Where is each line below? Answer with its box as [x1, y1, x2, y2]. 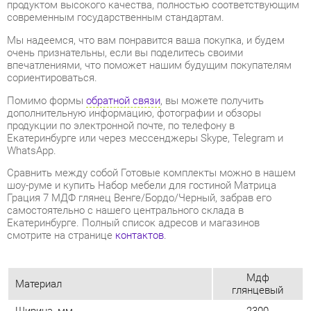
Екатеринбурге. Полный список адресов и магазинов [6, 145, 249, 158]
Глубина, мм [15, 281, 69, 294]
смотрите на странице [6, 157, 110, 170]
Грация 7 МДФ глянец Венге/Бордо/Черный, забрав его [6, 121, 260, 134]
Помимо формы [6, 28, 83, 40]
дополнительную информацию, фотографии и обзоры [6, 40, 251, 52]
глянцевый [222, 210, 272, 222]
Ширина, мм [15, 229, 70, 242]
